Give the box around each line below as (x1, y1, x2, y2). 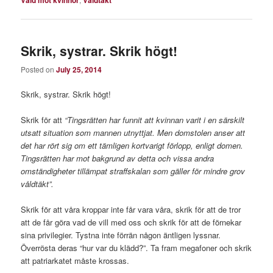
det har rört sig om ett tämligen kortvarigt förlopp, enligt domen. (21, 140, 244, 152)
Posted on (21, 63, 57, 74)
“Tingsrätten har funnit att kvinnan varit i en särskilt (65, 114, 245, 126)
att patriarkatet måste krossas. (21, 255, 130, 267)
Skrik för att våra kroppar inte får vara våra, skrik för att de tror (21, 204, 241, 216)
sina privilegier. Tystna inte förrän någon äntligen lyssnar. (21, 229, 221, 241)
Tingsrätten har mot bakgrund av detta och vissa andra (21, 152, 214, 165)
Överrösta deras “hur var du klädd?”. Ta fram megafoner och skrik (21, 242, 252, 254)
